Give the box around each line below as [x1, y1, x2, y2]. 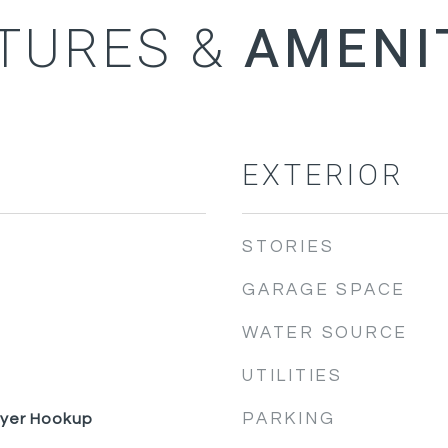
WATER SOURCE [242, 324, 408, 342]
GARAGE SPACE [242, 281, 406, 299]
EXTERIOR [242, 155, 404, 197]
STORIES [242, 238, 335, 256]
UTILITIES [242, 367, 343, 385]
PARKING [242, 410, 336, 428]
